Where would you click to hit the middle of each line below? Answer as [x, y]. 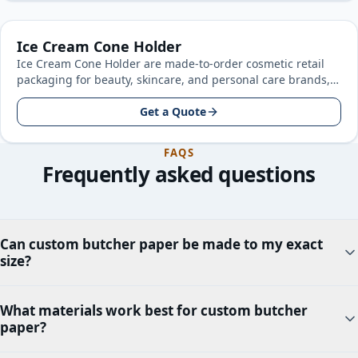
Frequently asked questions [179, 174]
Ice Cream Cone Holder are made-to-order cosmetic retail [171, 64]
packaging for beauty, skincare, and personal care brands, [173, 80]
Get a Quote [173, 111]
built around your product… [91, 95]
